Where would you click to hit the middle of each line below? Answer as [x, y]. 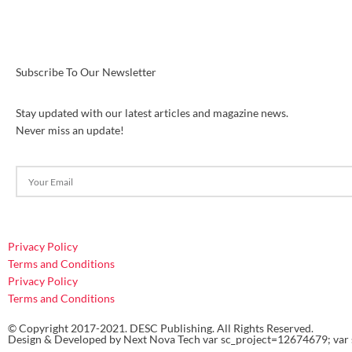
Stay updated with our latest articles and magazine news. [152, 113]
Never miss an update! [70, 130]
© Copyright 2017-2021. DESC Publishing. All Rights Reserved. [161, 328]
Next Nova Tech [162, 339]
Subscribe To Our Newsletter [86, 72]
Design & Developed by [66, 339]
